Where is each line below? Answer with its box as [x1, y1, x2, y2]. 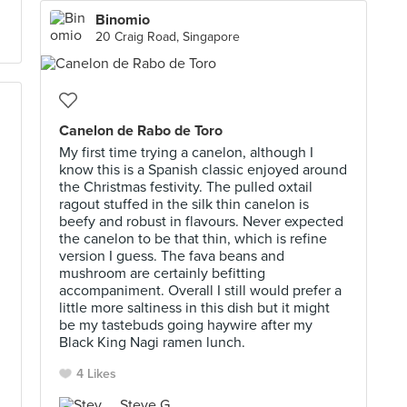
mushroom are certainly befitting [59, 264, 265, 283]
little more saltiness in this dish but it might [59, 299, 330, 317]
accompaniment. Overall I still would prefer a [59, 282, 342, 300]
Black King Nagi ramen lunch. [59, 333, 245, 352]
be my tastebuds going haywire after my [59, 316, 313, 334]
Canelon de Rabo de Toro [59, 122, 223, 140]
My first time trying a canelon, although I [59, 144, 313, 162]
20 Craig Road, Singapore [95, 29, 240, 45]
